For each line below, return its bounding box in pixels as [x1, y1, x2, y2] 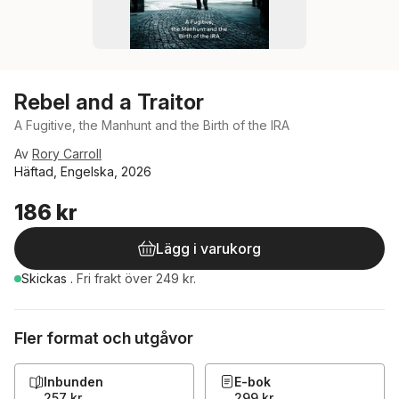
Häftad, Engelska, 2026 [14, 164, 151, 179]
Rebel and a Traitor [14, 89, 204, 115]
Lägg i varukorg [156, 240, 261, 257]
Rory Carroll [32, 146, 102, 161]
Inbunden [44, 374, 103, 389]
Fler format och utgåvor [14, 329, 193, 347]
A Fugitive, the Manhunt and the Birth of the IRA [14, 118, 289, 133]
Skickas [21, 271, 70, 286]
